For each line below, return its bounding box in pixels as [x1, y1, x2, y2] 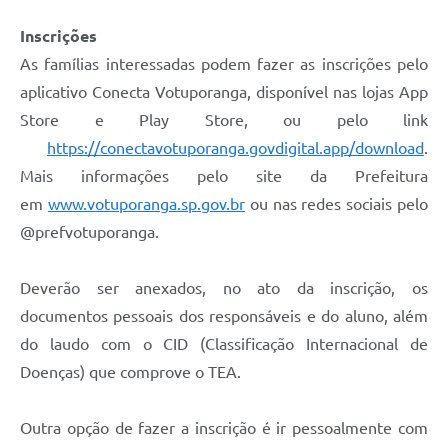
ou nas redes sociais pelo [244, 195, 429, 214]
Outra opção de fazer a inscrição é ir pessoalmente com [20, 419, 428, 438]
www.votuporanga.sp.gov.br [47, 195, 245, 214]
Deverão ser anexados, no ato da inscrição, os [20, 279, 428, 298]
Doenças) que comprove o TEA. [20, 363, 241, 382]
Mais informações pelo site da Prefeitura [20, 167, 428, 186]
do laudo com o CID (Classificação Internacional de [20, 335, 428, 354]
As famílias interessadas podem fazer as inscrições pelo [20, 55, 428, 74]
